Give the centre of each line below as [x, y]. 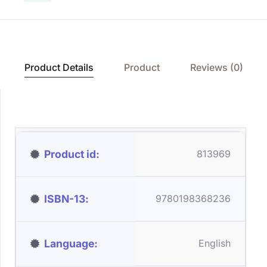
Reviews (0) [216, 67]
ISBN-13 [65, 199]
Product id [70, 154]
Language [69, 243]
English [215, 243]
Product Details [59, 67]
